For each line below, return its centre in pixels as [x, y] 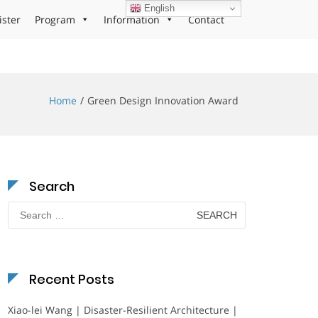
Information [132, 20]
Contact [206, 20]
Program [55, 20]
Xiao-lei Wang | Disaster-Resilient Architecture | [123, 310]
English [158, 8]
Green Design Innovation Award [163, 100]
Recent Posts [72, 279]
